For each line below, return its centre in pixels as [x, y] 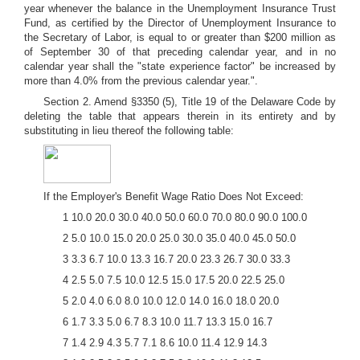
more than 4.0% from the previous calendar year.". [141, 81]
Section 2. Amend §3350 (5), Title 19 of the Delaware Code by [190, 102]
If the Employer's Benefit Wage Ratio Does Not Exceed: [174, 196]
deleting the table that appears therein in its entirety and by [180, 116]
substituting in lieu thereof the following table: [129, 131]
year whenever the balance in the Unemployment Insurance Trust [180, 8]
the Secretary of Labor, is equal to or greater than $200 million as [180, 37]
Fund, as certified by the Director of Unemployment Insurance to [180, 23]
